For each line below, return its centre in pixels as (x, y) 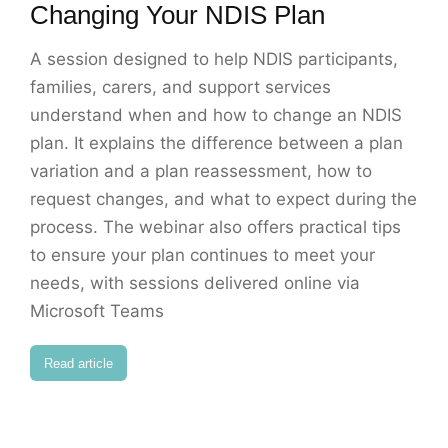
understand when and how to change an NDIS (216, 115)
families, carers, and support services (180, 87)
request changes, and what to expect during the (223, 199)
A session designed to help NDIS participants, (214, 59)
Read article (78, 363)
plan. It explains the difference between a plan (216, 143)
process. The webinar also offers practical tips (215, 227)
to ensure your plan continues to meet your (202, 255)
